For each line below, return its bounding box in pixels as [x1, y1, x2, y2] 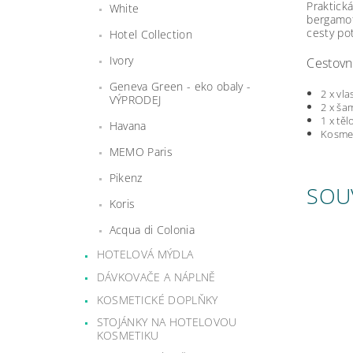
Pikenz [109, 169, 143, 185]
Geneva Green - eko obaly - [109, 78, 251, 94]
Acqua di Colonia [109, 221, 195, 237]
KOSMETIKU [96, 328, 159, 344]
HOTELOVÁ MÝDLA [96, 247, 194, 262]
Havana [109, 117, 147, 133]
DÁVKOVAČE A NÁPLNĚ [96, 269, 216, 284]
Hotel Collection [109, 26, 192, 42]
